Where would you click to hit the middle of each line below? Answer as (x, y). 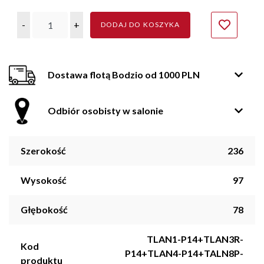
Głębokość (44, 209)
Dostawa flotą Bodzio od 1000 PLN (124, 75)
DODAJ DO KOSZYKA (140, 25)
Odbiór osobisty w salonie (105, 111)
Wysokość (44, 180)
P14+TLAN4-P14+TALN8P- (184, 253)
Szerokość (43, 150)
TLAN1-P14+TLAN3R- (195, 239)
